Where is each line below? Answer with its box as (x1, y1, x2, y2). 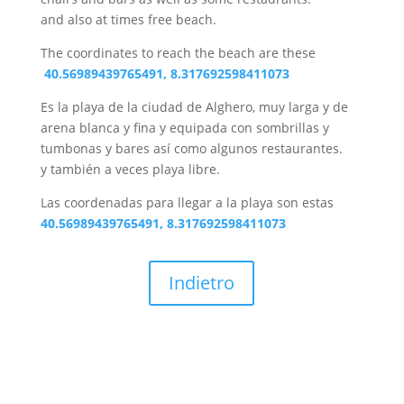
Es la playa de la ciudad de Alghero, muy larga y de (40, 98, 348, 115)
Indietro (169, 271, 235, 295)
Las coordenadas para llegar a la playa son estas (40, 194, 334, 211)
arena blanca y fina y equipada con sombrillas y (40, 119, 329, 136)
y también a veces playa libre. (40, 161, 220, 178)
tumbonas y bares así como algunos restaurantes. (40, 140, 343, 157)
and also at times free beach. (40, 11, 216, 28)
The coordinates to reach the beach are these (40, 44, 319, 61)
